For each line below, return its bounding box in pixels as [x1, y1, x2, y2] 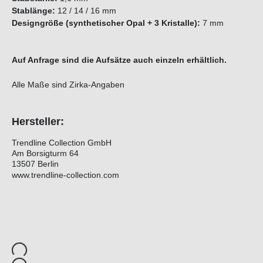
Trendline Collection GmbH [12, 138, 112, 148]
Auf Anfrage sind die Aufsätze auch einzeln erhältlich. [12, 55, 229, 65]
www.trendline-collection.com [12, 170, 119, 180]
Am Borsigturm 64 [12, 149, 79, 159]
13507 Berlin [12, 159, 59, 169]
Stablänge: [12, 6, 58, 16]
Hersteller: [12, 116, 64, 128]
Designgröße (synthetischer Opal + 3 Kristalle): [12, 18, 200, 28]
